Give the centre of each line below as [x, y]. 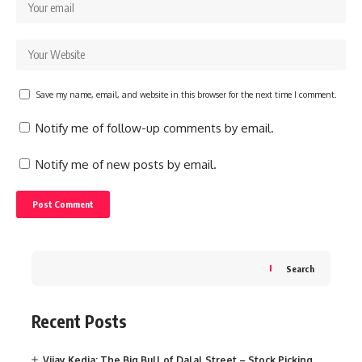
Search [300, 268]
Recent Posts [79, 322]
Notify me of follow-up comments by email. [155, 128]
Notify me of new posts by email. [126, 165]
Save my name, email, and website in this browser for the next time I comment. [187, 95]
